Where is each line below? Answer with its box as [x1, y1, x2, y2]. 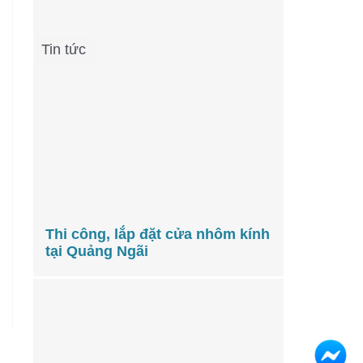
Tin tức [41, 41, 86, 58]
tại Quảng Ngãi [45, 243, 148, 260]
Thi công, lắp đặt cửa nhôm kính [45, 226, 270, 243]
